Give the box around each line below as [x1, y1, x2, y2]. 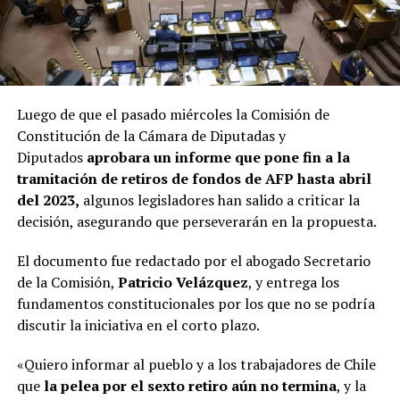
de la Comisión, [16, 271, 118, 292]
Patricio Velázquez [117, 271, 248, 292]
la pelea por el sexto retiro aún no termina [39, 375, 337, 396]
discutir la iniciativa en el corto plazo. [16, 314, 260, 335]
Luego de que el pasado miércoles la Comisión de [16, 104, 329, 124]
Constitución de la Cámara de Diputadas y [16, 125, 286, 146]
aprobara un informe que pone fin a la [86, 146, 350, 167]
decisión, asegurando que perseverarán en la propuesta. [16, 211, 377, 231]
